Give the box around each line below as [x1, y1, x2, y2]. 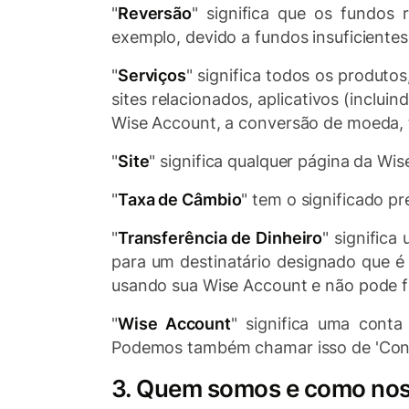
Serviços [117, 66, 187, 85]
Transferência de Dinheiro [117, 228, 323, 247]
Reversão [117, 4, 193, 23]
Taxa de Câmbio [117, 190, 242, 209]
